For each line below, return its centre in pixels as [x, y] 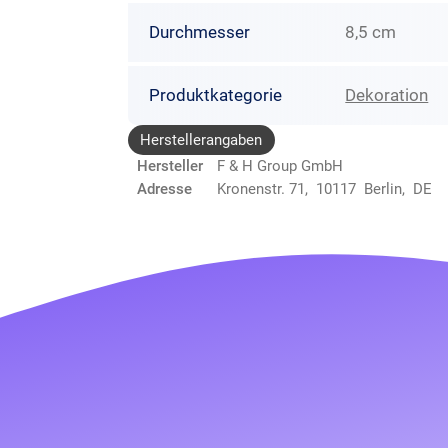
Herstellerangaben [201, 139]
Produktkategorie [215, 95]
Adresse [164, 188]
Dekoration [387, 95]
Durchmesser [199, 32]
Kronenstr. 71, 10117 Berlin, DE [324, 188]
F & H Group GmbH [280, 165]
